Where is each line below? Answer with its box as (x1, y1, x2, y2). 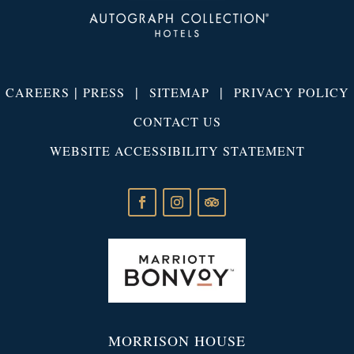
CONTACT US (133, 112, 221, 130)
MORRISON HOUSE (108, 331, 246, 351)
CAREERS (5, 83, 70, 100)
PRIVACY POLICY (233, 83, 349, 100)
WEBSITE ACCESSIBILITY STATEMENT (49, 141, 305, 159)
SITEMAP (149, 83, 209, 100)
